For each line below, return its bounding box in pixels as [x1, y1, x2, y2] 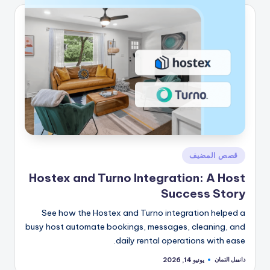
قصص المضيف [189, 150, 238, 160]
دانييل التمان [215, 256, 245, 264]
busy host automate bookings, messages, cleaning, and [25, 221, 245, 233]
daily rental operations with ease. [116, 235, 245, 246]
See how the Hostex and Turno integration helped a [42, 207, 245, 219]
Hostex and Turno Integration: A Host [29, 171, 245, 186]
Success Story [161, 186, 245, 201]
